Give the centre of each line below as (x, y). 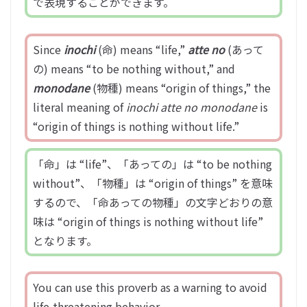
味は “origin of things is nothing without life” (148, 222)
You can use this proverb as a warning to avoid (150, 287)
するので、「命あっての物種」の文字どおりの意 (153, 202)
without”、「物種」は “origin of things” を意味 (153, 183)
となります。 (65, 241)
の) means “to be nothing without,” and (134, 69)
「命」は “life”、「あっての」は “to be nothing (152, 164)
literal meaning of (79, 107)
